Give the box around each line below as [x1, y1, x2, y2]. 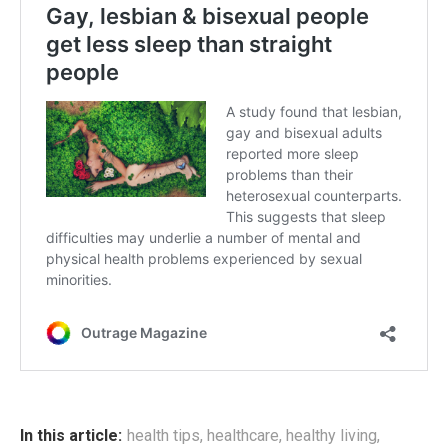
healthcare [207, 426, 279, 446]
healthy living [286, 426, 377, 446]
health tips [127, 426, 200, 446]
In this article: [20, 426, 122, 446]
